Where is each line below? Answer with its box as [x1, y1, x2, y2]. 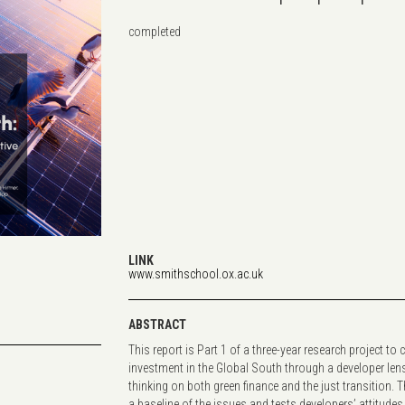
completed [127, 24, 181, 40]
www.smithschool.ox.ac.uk [127, 266, 263, 281]
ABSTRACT [127, 316, 186, 332]
